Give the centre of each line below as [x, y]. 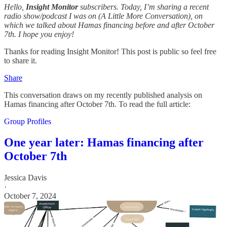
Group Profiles [28, 121]
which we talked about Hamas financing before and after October [109, 25]
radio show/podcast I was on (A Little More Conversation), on [103, 16]
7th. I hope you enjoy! [39, 34]
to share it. [21, 60]
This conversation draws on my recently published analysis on [103, 95]
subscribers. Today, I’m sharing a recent [143, 7]
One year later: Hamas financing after [104, 143]
